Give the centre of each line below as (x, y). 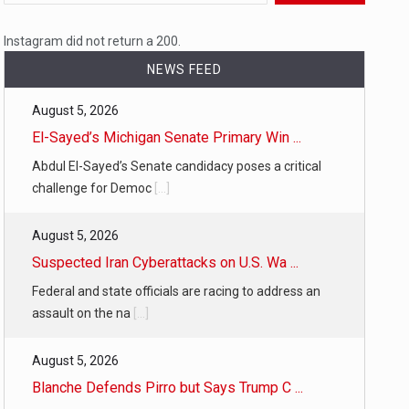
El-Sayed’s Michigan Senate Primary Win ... (167, 137)
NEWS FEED (184, 69)
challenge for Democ (93, 188)
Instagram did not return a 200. (92, 41)
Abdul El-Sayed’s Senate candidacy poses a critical (177, 166)
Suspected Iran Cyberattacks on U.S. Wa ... (165, 262)
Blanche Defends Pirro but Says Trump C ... (168, 388)
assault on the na (83, 313)
